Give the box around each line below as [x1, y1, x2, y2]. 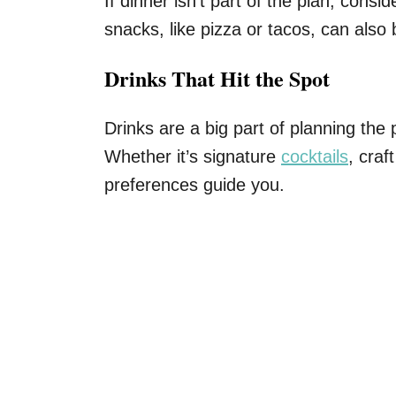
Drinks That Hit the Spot [104, 63, 330, 94]
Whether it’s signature [104, 147, 281, 166]
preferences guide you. [104, 175, 285, 194]
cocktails [281, 147, 348, 166]
